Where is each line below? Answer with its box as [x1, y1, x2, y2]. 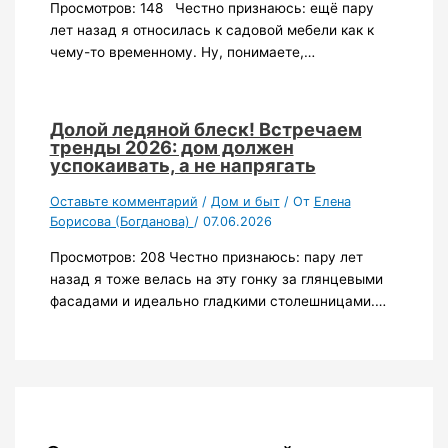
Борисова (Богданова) [49, 214, 194, 230]
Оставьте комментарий [49, 194, 198, 210]
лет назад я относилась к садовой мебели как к [49, 22, 374, 39]
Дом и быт [210, 194, 280, 210]
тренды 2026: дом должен [49, 136, 294, 158]
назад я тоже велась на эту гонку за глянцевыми [49, 270, 383, 287]
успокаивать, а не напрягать [49, 154, 316, 176]
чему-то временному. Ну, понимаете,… [49, 44, 315, 61]
